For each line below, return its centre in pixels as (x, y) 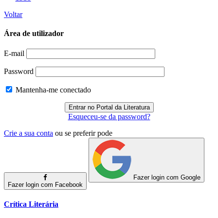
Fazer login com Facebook (45, 184)
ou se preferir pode (84, 133)
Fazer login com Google (167, 177)
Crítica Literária (31, 204)
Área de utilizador (34, 34)
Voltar (13, 15)
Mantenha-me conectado (52, 90)
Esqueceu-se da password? (109, 116)
